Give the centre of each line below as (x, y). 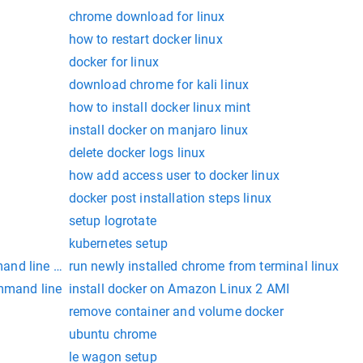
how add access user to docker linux (174, 176)
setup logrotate (112, 221)
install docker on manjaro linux (158, 130)
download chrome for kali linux (159, 85)
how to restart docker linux (145, 40)
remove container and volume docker (176, 312)
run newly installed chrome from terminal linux (204, 267)
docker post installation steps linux (170, 199)
